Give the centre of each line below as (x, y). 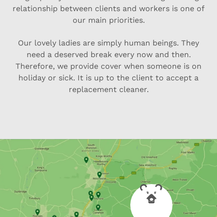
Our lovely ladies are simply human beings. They (108, 43)
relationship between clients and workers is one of (108, 9)
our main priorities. (108, 20)
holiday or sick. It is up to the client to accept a (108, 78)
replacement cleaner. (108, 90)
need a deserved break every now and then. (108, 55)
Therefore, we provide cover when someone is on (108, 66)
